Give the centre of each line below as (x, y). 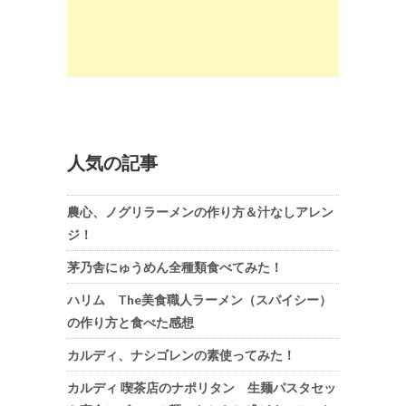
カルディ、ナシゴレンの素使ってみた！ (181, 355)
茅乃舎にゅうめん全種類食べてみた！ (175, 267)
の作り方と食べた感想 (130, 323)
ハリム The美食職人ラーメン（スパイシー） (199, 300)
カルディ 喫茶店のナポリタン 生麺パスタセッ (202, 388)
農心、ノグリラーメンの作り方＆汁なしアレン (200, 212)
